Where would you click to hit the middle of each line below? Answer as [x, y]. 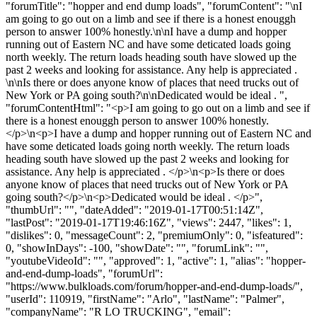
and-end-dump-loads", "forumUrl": [84, 273]
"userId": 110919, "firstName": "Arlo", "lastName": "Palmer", [145, 299]
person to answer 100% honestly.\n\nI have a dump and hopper [146, 31]
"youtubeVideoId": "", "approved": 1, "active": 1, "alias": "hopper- [156, 260]
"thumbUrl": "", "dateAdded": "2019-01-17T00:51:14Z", [134, 209]
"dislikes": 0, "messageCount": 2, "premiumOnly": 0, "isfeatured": [154, 235]
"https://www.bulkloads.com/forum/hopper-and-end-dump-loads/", [154, 286]
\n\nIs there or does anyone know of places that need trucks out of [152, 82]
